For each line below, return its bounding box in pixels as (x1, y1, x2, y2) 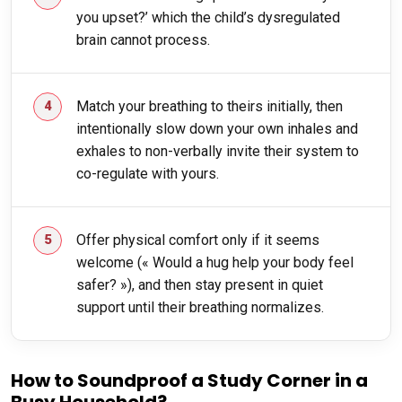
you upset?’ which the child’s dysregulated (76, 8, 340, 26)
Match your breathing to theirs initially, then (76, 97, 343, 115)
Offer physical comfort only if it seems (76, 231, 319, 249)
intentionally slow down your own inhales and (76, 119, 358, 137)
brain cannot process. (76, 31, 210, 48)
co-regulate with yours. (76, 164, 219, 182)
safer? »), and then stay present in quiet (76, 275, 323, 293)
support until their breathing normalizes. (76, 298, 324, 316)
